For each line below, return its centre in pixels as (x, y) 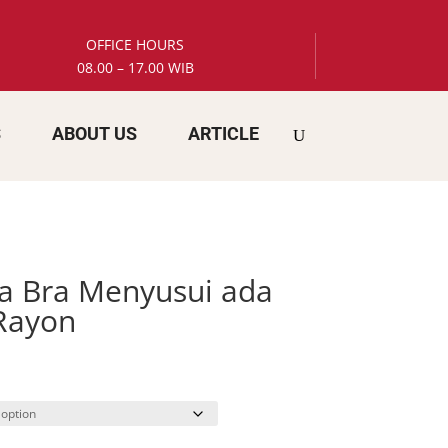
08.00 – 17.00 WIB (135, 67)
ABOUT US (94, 133)
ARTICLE (223, 133)
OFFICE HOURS (135, 44)
